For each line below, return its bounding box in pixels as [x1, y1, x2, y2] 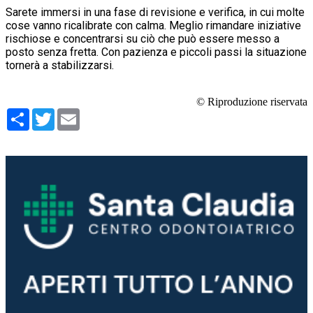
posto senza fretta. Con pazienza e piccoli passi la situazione [6, 45, 307, 59]
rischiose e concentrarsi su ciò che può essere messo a [6, 31, 279, 45]
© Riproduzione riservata [196, 95, 307, 108]
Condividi [29, 106, 75, 120]
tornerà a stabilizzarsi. [6, 58, 114, 72]
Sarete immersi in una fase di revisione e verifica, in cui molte [6, 5, 305, 19]
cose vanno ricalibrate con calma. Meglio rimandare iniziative [6, 18, 301, 32]
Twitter [54, 106, 89, 120]
